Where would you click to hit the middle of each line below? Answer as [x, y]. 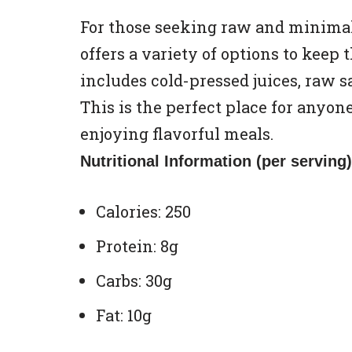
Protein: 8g [137, 246]
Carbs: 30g [134, 280]
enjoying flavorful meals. [177, 134]
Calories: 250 [143, 211]
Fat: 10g [124, 315]
